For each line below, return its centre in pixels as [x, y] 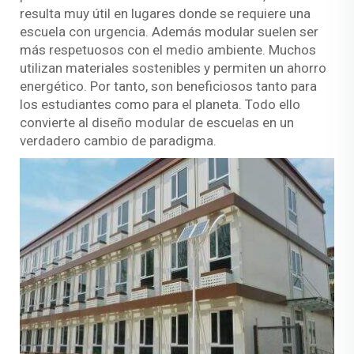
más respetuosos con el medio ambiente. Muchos [168, 49]
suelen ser [288, 31]
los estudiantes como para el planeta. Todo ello [160, 104]
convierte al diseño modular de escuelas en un [157, 122]
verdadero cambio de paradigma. [118, 140]
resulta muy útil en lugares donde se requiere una [165, 13]
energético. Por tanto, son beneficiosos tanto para [168, 86]
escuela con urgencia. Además [112, 31]
